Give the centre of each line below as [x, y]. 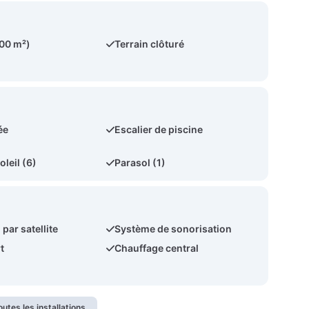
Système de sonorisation [173, 229]
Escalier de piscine [159, 129]
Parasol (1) [140, 162]
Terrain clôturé [150, 44]
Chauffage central [157, 248]
